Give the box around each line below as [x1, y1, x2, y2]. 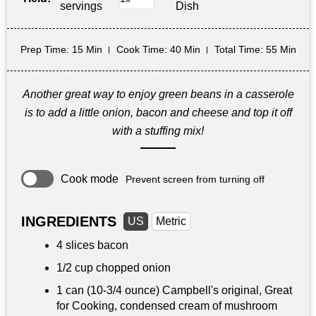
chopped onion [93, 262, 171, 274]
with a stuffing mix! [112, 125, 204, 138]
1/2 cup [56, 262, 93, 274]
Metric [156, 215, 186, 228]
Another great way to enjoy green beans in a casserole [22, 88, 294, 101]
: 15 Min [66, 44, 102, 56]
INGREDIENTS [21, 214, 116, 230]
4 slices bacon [56, 239, 128, 252]
